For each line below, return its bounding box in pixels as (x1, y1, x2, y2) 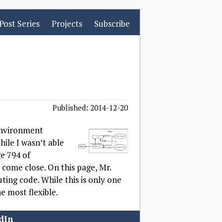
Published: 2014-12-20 (53, 102, 128, 112)
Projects (52, 18, 82, 29)
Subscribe (94, 18, 130, 29)
